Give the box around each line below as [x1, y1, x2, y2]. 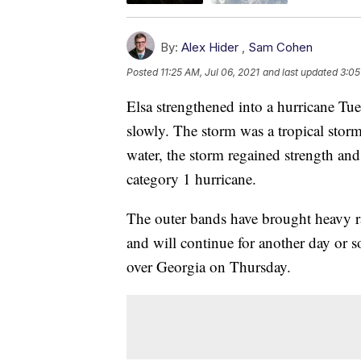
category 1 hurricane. [127, 168, 256, 189]
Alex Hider [181, 39, 239, 56]
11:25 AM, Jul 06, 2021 [160, 66, 259, 79]
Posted [127, 66, 160, 79]
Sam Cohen [248, 39, 313, 56]
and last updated [263, 66, 338, 79]
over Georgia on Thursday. [127, 256, 291, 277]
